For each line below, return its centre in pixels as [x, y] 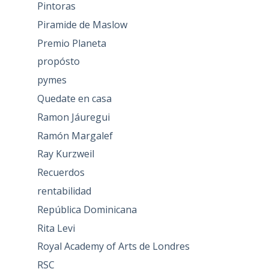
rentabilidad [64, 191]
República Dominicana [87, 209]
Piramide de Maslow [82, 24]
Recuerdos [61, 173]
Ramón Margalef [75, 135]
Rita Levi [56, 228]
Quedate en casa [74, 98]
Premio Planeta [71, 43]
